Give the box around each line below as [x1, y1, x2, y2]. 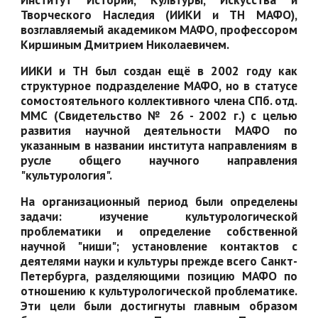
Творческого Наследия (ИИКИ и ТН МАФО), [21, 6, 297, 23]
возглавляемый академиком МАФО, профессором [21, 21, 297, 38]
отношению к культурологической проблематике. [21, 283, 297, 299]
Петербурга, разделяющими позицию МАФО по [21, 268, 297, 284]
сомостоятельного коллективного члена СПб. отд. [21, 92, 297, 109]
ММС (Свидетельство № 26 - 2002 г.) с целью [21, 107, 297, 124]
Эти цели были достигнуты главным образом [21, 297, 297, 314]
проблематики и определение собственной [21, 223, 297, 239]
